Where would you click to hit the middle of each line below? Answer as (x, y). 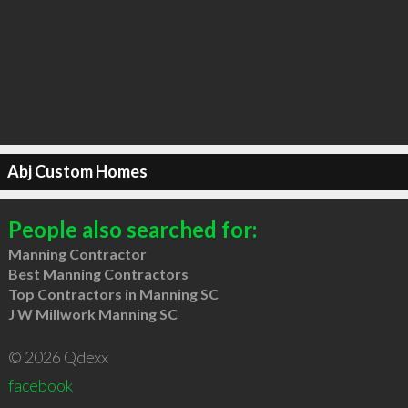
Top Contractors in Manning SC (113, 293)
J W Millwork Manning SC (92, 313)
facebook (40, 385)
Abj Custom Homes (77, 171)
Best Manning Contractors (98, 273)
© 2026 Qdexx (58, 357)
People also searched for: (132, 229)
